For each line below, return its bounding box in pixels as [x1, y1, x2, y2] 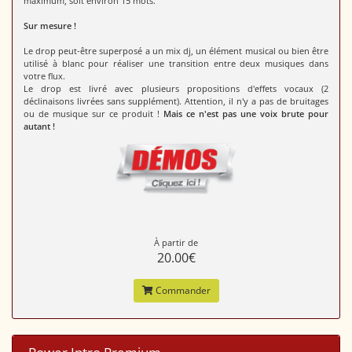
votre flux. [24, 70, 65, 82]
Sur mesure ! [24, 20, 76, 32]
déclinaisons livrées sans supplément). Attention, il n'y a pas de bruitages [24, 95, 328, 108]
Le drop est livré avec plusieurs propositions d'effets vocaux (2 [24, 82, 328, 95]
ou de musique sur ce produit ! [24, 108, 163, 120]
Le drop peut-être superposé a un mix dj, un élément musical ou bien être [24, 45, 328, 57]
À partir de [154, 236, 198, 248]
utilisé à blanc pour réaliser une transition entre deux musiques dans [24, 57, 328, 70]
